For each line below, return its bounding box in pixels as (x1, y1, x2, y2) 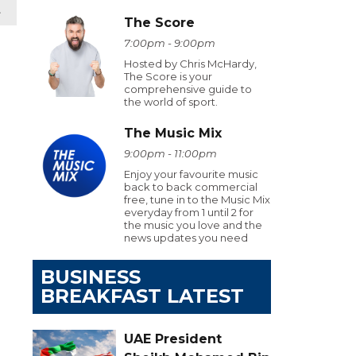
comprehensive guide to (124, 83, 252, 95)
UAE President (124, 331, 222, 346)
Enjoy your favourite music (124, 168, 258, 180)
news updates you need (124, 231, 248, 244)
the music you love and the (124, 219, 262, 231)
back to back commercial (124, 180, 257, 193)
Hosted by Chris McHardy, (124, 57, 257, 70)
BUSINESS (41, 265, 141, 288)
